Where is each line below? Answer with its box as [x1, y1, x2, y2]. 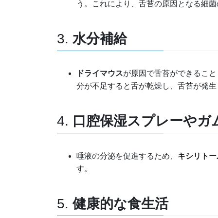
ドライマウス [76, 69, 123, 78]
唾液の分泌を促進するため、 [76, 151, 178, 160]
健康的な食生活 [73, 196, 168, 211]
